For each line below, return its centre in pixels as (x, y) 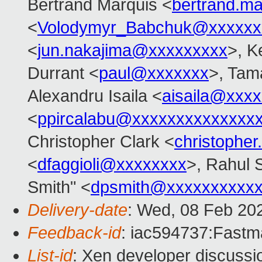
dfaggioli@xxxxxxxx (112, 165)
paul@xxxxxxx (154, 73)
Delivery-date (77, 210)
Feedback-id (74, 233)
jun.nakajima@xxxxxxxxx (132, 51)
